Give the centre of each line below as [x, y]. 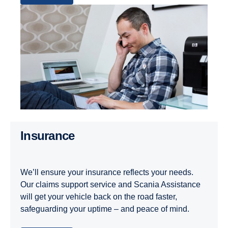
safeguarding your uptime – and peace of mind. [105, 209]
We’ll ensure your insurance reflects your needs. [107, 173]
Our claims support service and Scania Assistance [110, 185]
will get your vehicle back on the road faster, [99, 197]
